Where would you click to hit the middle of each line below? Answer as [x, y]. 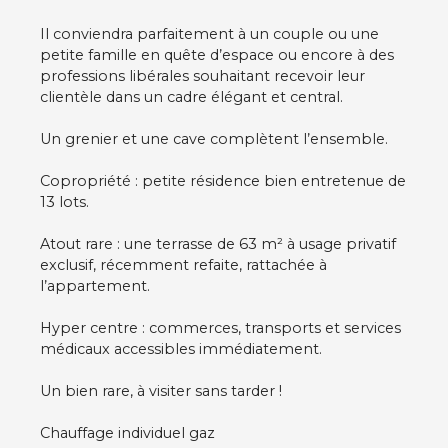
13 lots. [64, 202]
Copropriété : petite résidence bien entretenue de [223, 181]
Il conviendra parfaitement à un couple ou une [209, 34]
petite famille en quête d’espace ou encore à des [217, 55]
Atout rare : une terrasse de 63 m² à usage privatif [218, 244]
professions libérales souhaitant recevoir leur [202, 76]
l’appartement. [95, 286]
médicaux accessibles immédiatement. [181, 349]
